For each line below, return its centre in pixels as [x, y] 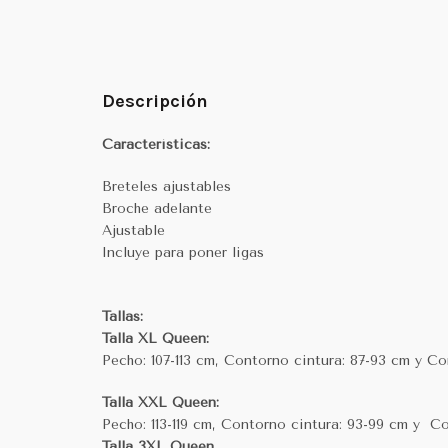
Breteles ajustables [166, 186]
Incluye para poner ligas [183, 252]
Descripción [155, 101]
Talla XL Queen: [155, 338]
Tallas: [122, 316]
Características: [156, 144]
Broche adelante [157, 208]
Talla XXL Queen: [160, 402]
